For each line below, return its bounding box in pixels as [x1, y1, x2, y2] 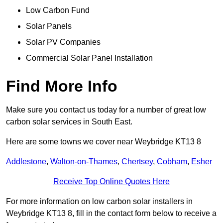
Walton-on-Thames [50, 157, 117, 166]
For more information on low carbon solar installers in [6, 197, 193, 206]
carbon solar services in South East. [6, 117, 132, 126]
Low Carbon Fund [26, 6, 90, 15]
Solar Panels [26, 22, 72, 31]
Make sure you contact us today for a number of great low [6, 106, 206, 114]
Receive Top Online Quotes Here [53, 177, 170, 186]
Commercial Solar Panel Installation [26, 54, 153, 63]
